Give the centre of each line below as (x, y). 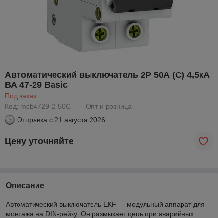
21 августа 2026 (80, 119)
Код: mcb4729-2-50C (38, 106)
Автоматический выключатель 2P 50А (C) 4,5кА (107, 75)
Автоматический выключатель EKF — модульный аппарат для (105, 204)
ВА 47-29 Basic (36, 84)
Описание (25, 185)
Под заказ (20, 96)
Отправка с (35, 119)
